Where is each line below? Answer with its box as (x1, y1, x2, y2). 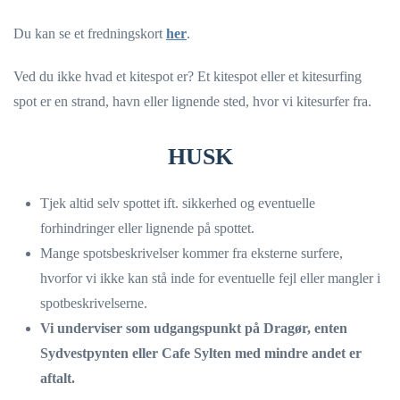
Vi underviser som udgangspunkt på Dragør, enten (40, 320, 347, 336)
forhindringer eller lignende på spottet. (40, 220, 258, 236)
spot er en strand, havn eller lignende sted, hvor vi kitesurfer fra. (13, 93, 375, 109)
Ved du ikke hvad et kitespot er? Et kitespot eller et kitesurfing (13, 68, 362, 84)
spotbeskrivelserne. (40, 295, 151, 311)
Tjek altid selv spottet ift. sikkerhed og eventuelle (40, 195, 315, 211)
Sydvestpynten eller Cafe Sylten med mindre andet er (40, 345, 362, 361)
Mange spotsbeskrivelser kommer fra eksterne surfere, (40, 245, 343, 261)
